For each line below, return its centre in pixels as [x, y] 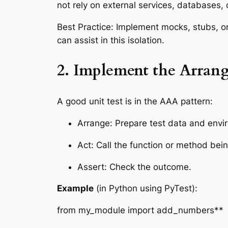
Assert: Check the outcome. [134, 167]
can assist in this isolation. [111, 40]
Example [75, 189]
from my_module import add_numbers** [140, 210]
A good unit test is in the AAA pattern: [135, 102]
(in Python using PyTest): [146, 189]
